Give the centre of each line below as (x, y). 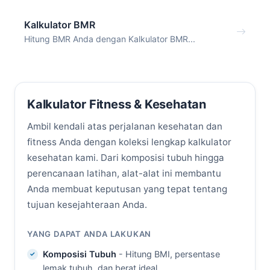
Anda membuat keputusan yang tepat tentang (127, 189)
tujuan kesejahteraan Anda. (87, 205)
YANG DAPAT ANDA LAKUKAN (89, 234)
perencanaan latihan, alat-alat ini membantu (124, 174)
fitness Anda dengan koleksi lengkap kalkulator (129, 142)
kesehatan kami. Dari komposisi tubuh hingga (126, 158)
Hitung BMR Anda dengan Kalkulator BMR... (110, 39)
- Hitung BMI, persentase (168, 254)
